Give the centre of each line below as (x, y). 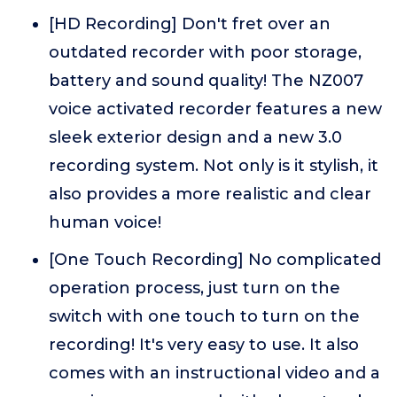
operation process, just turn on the (195, 288)
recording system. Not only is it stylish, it (214, 166)
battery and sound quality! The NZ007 (206, 81)
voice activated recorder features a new (215, 109)
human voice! (105, 222)
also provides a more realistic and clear (210, 194)
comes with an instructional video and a (214, 373)
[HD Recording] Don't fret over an (190, 24)
